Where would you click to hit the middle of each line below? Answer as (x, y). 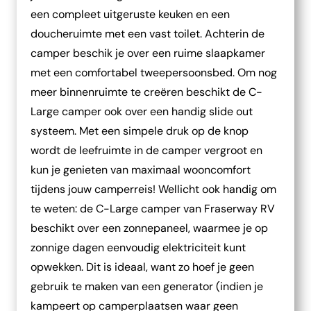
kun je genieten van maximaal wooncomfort (141, 170)
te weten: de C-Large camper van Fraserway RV (153, 209)
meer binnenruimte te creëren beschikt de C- (146, 92)
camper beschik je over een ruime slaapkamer (148, 53)
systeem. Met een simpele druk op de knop (140, 131)
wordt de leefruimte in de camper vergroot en (146, 150)
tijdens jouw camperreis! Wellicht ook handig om (153, 189)
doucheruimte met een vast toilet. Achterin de (148, 34)
